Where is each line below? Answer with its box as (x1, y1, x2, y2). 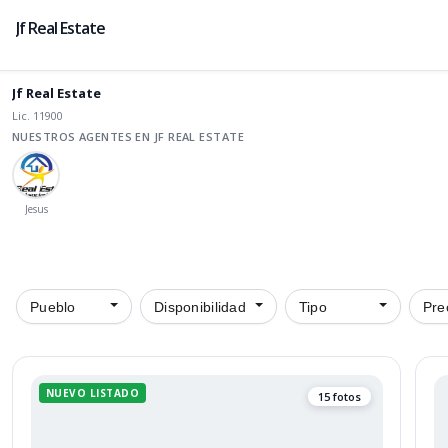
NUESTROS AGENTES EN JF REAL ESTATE (12, 129, 244, 144)
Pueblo (30, 299, 76, 316)
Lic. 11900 (12, 108, 63, 123)
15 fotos (317, 388, 361, 404)
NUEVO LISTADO (45, 385, 139, 400)
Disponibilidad (154, 299, 246, 316)
